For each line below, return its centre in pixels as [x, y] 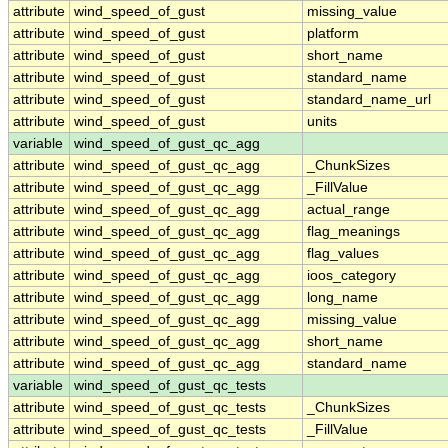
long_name [342, 298]
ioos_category [351, 276]
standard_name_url [369, 100]
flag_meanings [353, 232]
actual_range [348, 210]
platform [333, 34]
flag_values [343, 254]
